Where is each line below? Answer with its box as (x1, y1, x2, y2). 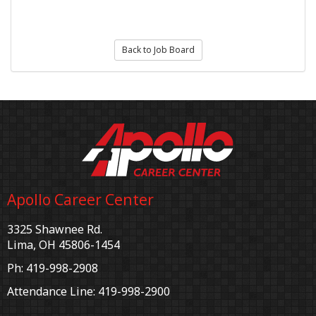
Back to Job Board (121, 44, 195, 56)
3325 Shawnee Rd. (7, 221, 102, 238)
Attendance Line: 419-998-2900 (7, 284, 170, 300)
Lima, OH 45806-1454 (7, 237, 120, 253)
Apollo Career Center (7, 190, 154, 210)
